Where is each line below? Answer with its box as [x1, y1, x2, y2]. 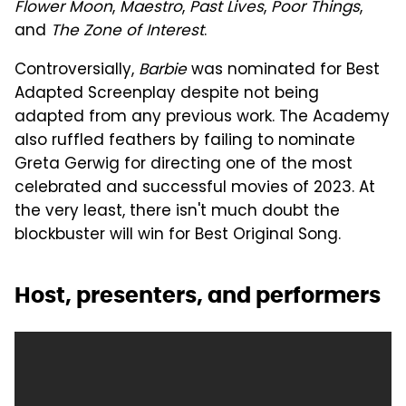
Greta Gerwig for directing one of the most [14, 151, 353, 178]
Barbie [139, 57, 187, 83]
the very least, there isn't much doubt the [14, 198, 340, 225]
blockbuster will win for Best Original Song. [14, 222, 341, 248]
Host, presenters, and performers [14, 280, 381, 309]
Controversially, [14, 57, 139, 83]
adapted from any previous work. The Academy [14, 104, 390, 130]
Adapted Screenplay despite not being [14, 81, 319, 107]
